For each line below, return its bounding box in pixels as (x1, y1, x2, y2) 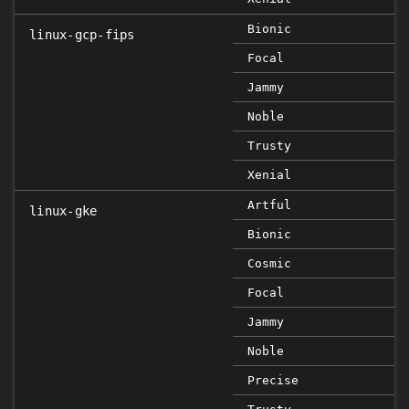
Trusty (247, 139, 291, 152)
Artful (247, 198, 291, 212)
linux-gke (29, 204, 98, 218)
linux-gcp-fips (29, 27, 135, 42)
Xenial (247, 168, 291, 182)
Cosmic (247, 257, 291, 270)
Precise (247, 373, 299, 387)
